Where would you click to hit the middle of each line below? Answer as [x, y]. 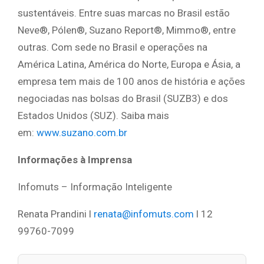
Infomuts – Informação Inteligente [95, 187]
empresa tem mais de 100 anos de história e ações [131, 81]
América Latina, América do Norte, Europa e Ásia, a [129, 64]
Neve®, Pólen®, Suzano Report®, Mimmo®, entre [127, 30]
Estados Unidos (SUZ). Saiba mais [93, 115]
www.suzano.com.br [82, 132]
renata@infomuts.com [144, 214]
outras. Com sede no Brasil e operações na [113, 47]
